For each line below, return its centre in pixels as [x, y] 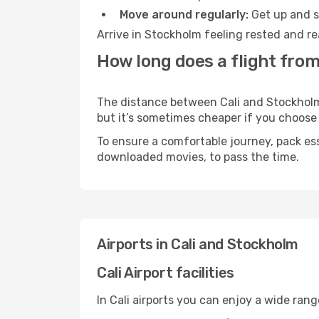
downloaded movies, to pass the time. [198, 157]
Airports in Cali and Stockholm [198, 244]
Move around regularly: [184, 15]
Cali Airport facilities [166, 273]
